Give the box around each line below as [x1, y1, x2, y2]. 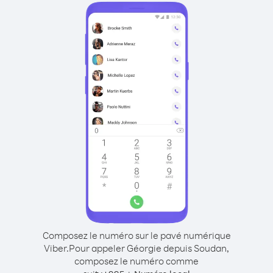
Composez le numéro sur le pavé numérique [42, 229, 231, 241]
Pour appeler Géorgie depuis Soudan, [69, 242, 229, 254]
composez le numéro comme [74, 255, 199, 267]
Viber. [44, 242, 69, 254]
